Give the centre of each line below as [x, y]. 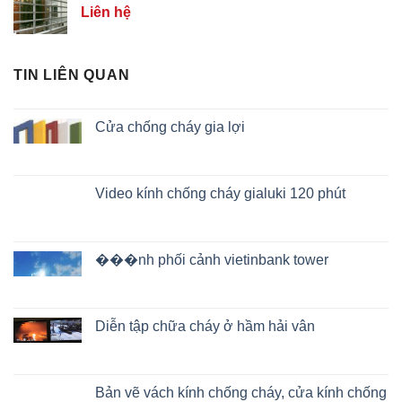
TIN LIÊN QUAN [72, 74]
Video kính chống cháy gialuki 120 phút [220, 193]
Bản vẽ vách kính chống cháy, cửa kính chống [241, 392]
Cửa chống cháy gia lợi [170, 127]
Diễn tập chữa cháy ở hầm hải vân [205, 326]
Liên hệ [106, 12]
